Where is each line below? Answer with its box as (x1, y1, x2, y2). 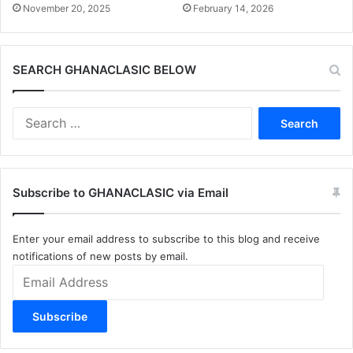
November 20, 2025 (23, 2, 110, 15)
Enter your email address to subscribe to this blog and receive (13, 232, 320, 246)
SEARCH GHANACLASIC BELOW (13, 62, 196, 78)
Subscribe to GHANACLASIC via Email (13, 185, 229, 201)
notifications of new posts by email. (13, 250, 188, 263)
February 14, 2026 (193, 2, 273, 15)
